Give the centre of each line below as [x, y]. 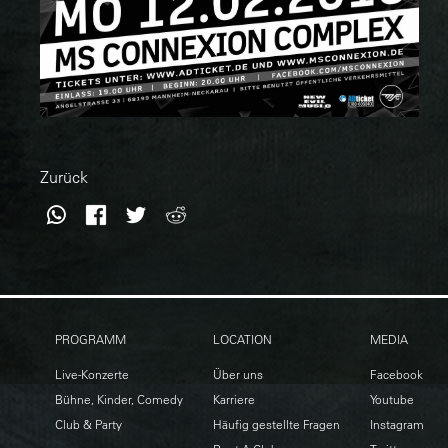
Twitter [176, 209]
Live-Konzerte [92, 374]
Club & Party [88, 424]
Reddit [216, 209]
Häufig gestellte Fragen [276, 424]
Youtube [392, 399]
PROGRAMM [90, 339]
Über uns [238, 374]
